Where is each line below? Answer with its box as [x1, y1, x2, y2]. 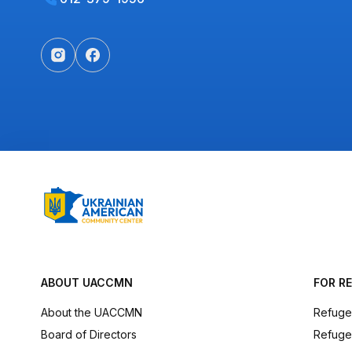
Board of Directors [41, 328, 137, 341]
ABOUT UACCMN [41, 276, 133, 289]
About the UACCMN [41, 306, 142, 319]
